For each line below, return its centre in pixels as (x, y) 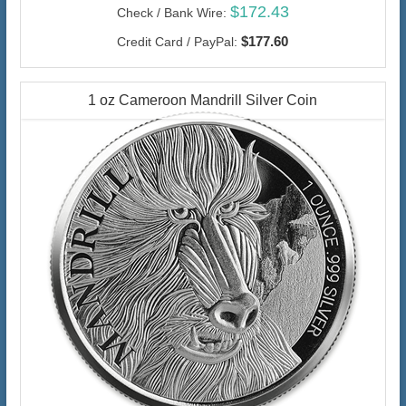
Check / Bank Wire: (171, 13)
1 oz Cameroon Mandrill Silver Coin (203, 101)
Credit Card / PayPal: (178, 42)
